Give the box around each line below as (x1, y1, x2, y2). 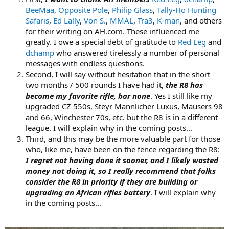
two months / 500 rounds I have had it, (26, 79, 166, 90)
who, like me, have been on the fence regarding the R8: (26, 144, 220, 154)
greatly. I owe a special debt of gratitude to (26, 36, 178, 47)
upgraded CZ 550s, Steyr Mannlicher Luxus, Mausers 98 (26, 101, 223, 111)
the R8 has (166, 79, 203, 90)
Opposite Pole (58, 4, 108, 15)
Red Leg (178, 36, 206, 47)
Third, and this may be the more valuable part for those (26, 133, 220, 144)
